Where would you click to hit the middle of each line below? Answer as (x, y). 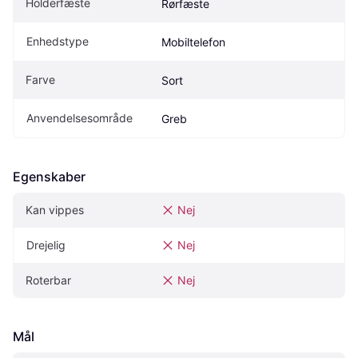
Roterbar (48, 280)
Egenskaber (49, 176)
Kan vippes (55, 209)
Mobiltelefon (193, 42)
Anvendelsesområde (80, 117)
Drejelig (46, 245)
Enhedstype (58, 41)
